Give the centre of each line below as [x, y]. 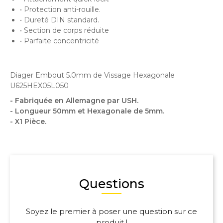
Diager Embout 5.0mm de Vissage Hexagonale [92, 75]
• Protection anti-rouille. [60, 9]
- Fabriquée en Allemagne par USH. [74, 101]
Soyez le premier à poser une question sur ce [111, 212]
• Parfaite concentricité [60, 41]
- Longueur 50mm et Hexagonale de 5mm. [87, 111]
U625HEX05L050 [39, 86]
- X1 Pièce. [29, 121]
